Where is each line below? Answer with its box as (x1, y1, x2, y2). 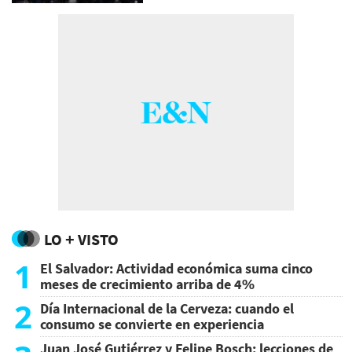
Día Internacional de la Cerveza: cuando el (40, 299, 294, 318)
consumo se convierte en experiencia (40, 315, 264, 334)
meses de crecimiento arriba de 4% (40, 275, 255, 294)
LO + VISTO (44, 229, 119, 250)
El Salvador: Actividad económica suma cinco (40, 259, 313, 278)
